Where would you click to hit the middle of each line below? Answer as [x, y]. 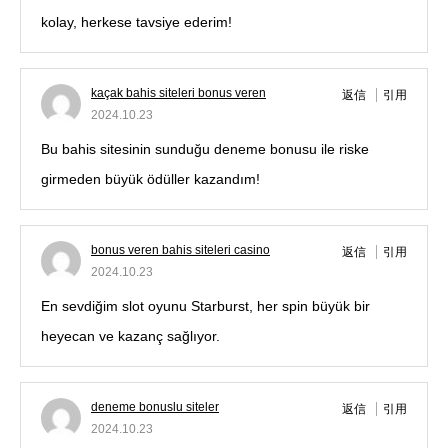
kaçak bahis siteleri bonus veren [178, 93]
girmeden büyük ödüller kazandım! [150, 179]
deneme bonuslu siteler [155, 407]
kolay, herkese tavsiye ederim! [136, 22]
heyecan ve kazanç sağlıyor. [130, 336]
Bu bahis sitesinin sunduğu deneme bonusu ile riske [205, 149]
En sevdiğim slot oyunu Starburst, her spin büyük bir [205, 306]
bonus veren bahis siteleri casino [180, 250]
